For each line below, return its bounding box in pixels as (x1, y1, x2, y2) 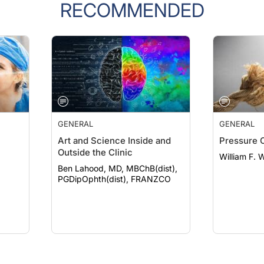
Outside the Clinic (58, 147, 133, 158)
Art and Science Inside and (58, 135, 171, 146)
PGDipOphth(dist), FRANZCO (58, 174, 171, 184)
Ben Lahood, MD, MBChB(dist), (58, 163, 178, 173)
